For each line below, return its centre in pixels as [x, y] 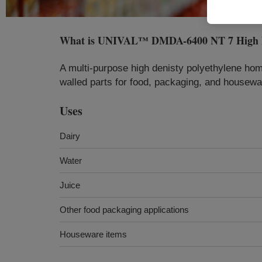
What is [79, 40]
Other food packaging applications [124, 210]
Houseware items [93, 234]
